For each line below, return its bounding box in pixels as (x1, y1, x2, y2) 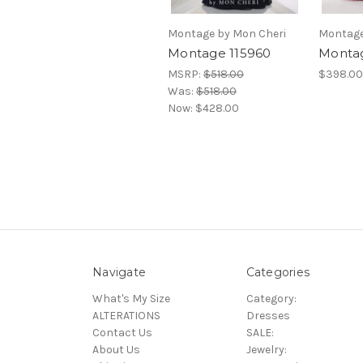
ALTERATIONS (92, 308, 160, 322)
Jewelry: (246, 342, 287, 357)
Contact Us (92, 325, 152, 340)
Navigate (92, 264, 146, 280)
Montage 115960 (168, 45, 271, 61)
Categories (246, 264, 310, 280)
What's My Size (92, 291, 170, 305)
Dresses (246, 308, 290, 322)
